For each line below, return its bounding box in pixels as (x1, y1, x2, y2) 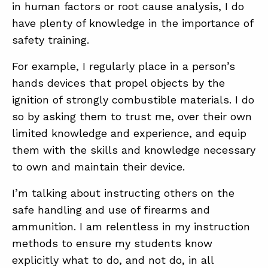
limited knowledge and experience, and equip (12, 127, 246, 139)
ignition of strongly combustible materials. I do (12, 93, 254, 106)
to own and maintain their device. (12, 160, 185, 173)
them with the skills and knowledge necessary (12, 144, 255, 156)
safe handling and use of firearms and (12, 203, 210, 216)
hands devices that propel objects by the (12, 77, 225, 89)
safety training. (12, 33, 89, 46)
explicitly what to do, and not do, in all (12, 254, 214, 266)
